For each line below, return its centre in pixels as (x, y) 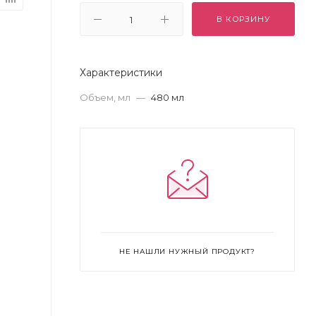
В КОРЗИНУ (243, 19)
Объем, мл (106, 97)
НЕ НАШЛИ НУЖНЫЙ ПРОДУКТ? (187, 251)
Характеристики (121, 73)
